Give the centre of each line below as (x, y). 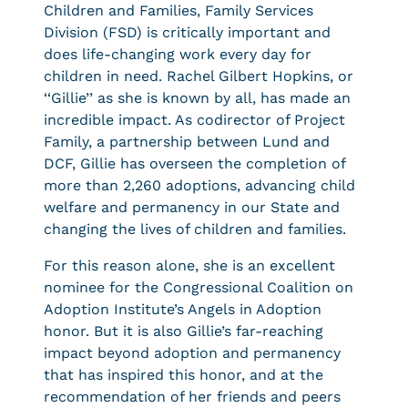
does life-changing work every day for (178, 54)
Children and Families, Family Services (178, 10)
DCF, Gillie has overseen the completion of (194, 163)
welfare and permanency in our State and (192, 207)
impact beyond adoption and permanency (192, 353)
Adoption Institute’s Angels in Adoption (183, 309)
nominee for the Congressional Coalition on (199, 287)
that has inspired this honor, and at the (184, 375)
